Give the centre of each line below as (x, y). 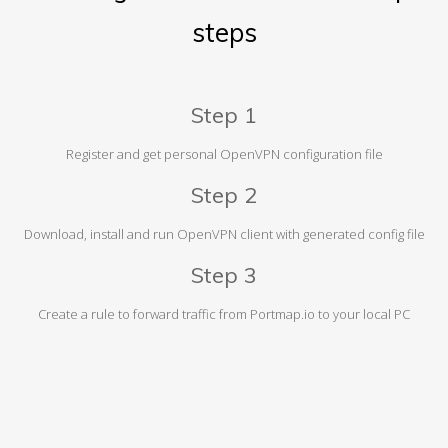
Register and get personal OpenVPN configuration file (224, 154)
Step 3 (224, 275)
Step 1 (224, 115)
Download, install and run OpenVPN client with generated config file (224, 234)
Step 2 (224, 195)
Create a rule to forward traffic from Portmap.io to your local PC (224, 314)
